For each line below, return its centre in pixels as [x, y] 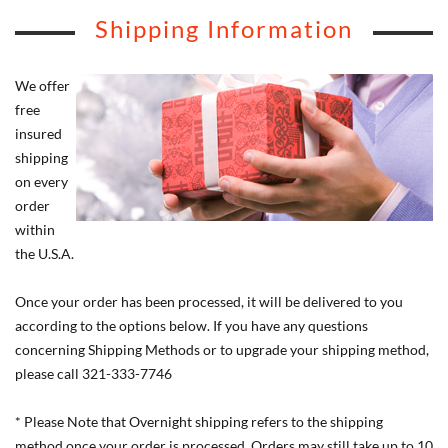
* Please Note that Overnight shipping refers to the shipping [199, 421]
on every [41, 181]
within [35, 229]
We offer [42, 85]
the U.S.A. [44, 253]
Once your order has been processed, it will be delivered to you [209, 301]
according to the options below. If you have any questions [191, 325]
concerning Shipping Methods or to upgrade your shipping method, [222, 349]
